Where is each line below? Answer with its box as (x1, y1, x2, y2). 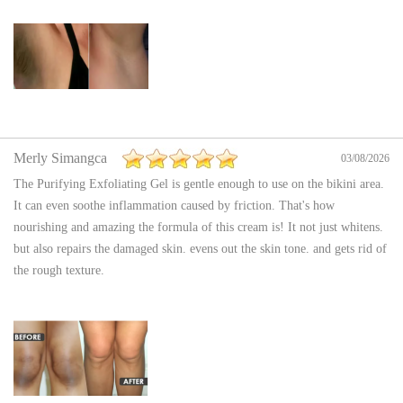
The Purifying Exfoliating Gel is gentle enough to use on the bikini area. (13, 177, 384, 192)
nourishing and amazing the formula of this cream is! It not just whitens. (13, 220, 383, 235)
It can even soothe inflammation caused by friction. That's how (13, 199, 335, 213)
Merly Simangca (13, 150, 107, 166)
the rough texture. (13, 264, 104, 278)
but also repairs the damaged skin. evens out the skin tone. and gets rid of (13, 242, 387, 256)
